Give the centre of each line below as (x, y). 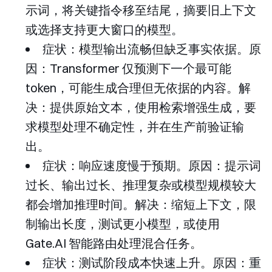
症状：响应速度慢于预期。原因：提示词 (152, 166)
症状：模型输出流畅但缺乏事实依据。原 (152, 49)
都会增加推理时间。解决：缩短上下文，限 (141, 205)
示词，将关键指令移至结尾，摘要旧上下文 (141, 10)
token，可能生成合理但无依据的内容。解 (138, 88)
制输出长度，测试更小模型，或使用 (123, 224)
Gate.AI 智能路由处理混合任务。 (114, 243)
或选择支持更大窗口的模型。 (104, 30)
